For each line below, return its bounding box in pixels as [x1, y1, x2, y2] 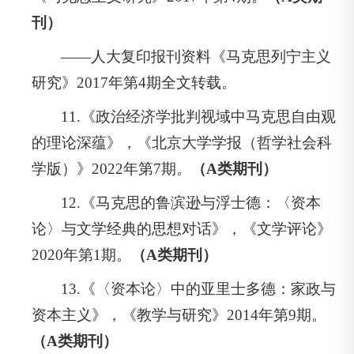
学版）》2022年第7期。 [32, 160, 191, 177]
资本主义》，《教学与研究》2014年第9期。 [32, 306, 326, 323]
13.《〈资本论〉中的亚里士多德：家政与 [61, 280, 337, 297]
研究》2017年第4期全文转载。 [32, 73, 236, 91]
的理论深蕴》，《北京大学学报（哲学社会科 [32, 134, 332, 151]
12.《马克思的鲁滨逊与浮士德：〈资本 [61, 194, 322, 211]
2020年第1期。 [32, 246, 131, 263]
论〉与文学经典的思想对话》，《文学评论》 [32, 220, 332, 237]
